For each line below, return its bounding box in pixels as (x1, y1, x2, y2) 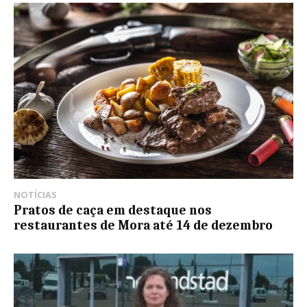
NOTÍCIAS (14, 188, 57, 201)
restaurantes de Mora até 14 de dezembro (14, 218, 273, 234)
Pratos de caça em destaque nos (14, 203, 212, 219)
